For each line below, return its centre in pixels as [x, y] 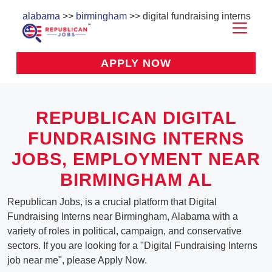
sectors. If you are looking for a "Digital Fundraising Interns [132, 246]
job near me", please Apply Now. [77, 260]
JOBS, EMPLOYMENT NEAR [136, 159]
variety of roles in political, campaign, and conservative [124, 231]
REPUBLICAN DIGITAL [136, 118]
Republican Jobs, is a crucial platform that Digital [112, 202]
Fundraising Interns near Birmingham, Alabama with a [123, 217]
